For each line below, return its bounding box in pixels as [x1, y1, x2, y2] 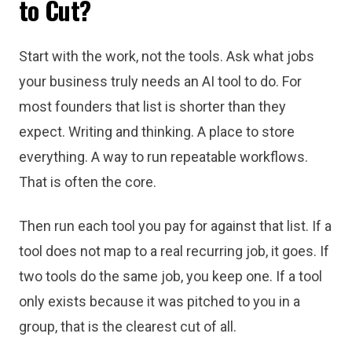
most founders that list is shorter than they [19, 98, 286, 115]
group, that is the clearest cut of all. [19, 318, 236, 335]
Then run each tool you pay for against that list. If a [19, 218, 332, 234]
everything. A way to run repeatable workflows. [19, 148, 308, 165]
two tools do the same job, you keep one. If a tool [19, 268, 322, 284]
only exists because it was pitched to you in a [19, 293, 300, 310]
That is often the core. [19, 174, 156, 190]
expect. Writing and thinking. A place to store [19, 123, 295, 140]
